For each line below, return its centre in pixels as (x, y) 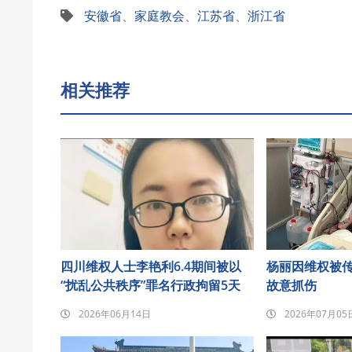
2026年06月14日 (115, 313)
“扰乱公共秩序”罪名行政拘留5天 (150, 285)
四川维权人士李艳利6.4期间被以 (151, 266)
